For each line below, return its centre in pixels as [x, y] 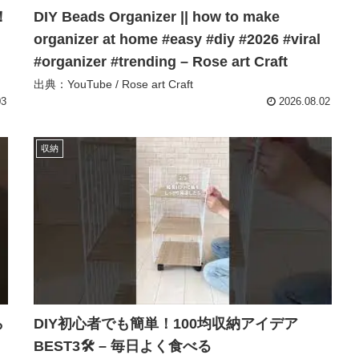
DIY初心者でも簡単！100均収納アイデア [166, 324]
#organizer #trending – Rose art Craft [161, 61]
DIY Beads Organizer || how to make [157, 16]
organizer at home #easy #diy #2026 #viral [177, 39]
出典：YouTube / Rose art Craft [113, 84]
